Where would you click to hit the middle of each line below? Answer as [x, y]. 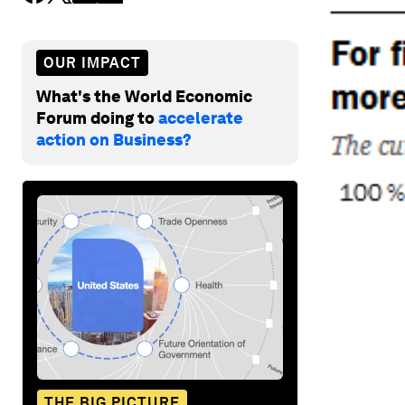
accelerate [201, 118]
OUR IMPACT [92, 62]
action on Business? [114, 139]
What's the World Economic [144, 96]
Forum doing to [97, 118]
